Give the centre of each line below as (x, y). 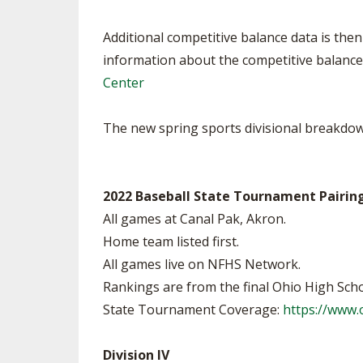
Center (124, 83)
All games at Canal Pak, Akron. (194, 219)
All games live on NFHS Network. (202, 264)
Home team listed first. (171, 241)
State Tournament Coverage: (193, 310)
